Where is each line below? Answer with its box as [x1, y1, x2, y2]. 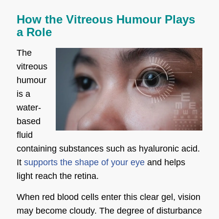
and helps [144, 157, 185, 168]
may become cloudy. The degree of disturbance [16, 206, 202, 216]
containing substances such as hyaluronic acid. [16, 144, 200, 154]
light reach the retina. [16, 171, 99, 181]
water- [16, 103, 41, 113]
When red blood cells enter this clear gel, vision [16, 192, 200, 202]
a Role [16, 25, 52, 39]
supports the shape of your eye [23, 157, 145, 168]
